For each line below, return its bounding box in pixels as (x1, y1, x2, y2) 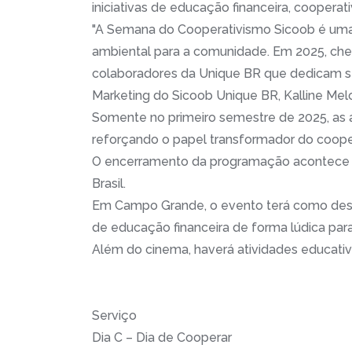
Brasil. (92, 175, 129, 191)
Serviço (92, 307, 137, 323)
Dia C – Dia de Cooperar (92, 329, 232, 345)
